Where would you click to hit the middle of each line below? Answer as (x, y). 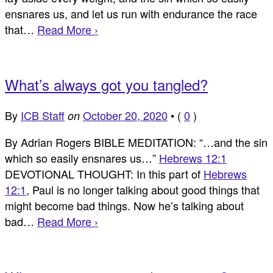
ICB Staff (43, 115)
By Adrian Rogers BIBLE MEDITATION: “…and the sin (136, 142)
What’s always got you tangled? (106, 85)
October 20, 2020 (125, 115)
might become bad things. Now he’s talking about (124, 206)
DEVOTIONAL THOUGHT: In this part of (104, 174)
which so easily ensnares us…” (82, 158)
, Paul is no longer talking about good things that (143, 190)
